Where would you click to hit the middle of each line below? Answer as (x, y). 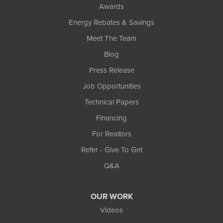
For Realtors (111, 134)
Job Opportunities (111, 86)
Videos (111, 210)
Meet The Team (111, 39)
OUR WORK (111, 197)
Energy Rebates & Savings (111, 23)
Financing (111, 118)
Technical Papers (111, 102)
